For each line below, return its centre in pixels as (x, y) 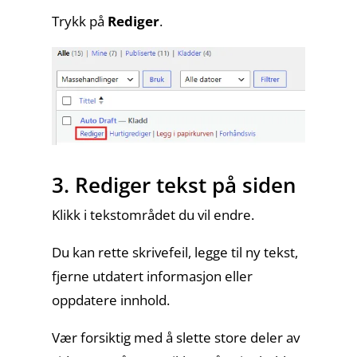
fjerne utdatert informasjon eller (152, 276)
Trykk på (79, 21)
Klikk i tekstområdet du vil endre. (153, 215)
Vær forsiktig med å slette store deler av (175, 337)
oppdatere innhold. (110, 300)
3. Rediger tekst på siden (174, 185)
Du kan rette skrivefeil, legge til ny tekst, (175, 252)
